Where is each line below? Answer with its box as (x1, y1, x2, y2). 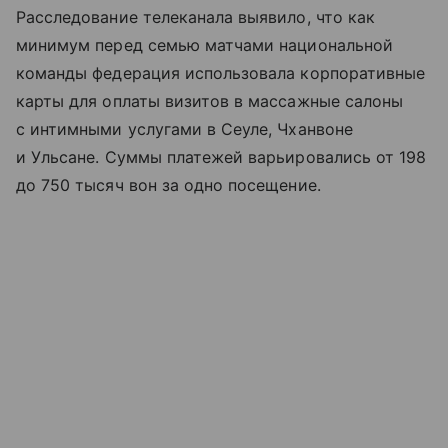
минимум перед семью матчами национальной (16, 34, 393, 55)
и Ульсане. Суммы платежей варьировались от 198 (16, 146, 427, 167)
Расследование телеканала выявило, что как (16, 6, 375, 27)
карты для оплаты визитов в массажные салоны (16, 90, 404, 111)
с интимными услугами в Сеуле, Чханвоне (16, 118, 353, 139)
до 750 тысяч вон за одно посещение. (16, 174, 321, 195)
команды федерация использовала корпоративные (16, 62, 426, 83)
